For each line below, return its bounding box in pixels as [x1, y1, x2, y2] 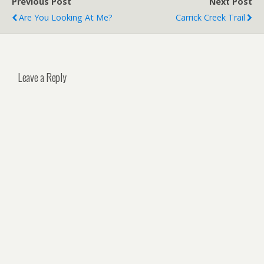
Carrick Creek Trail [176, 12, 245, 23]
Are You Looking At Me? [19, 12, 113, 23]
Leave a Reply [18, 68, 67, 85]
